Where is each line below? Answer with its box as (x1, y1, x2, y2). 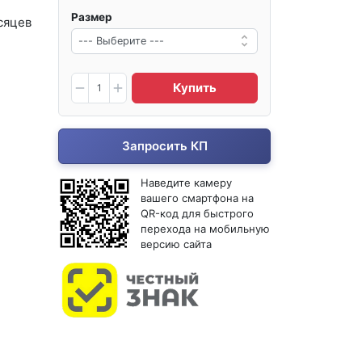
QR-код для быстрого (141, 206, 255, 220)
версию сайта (141, 237, 213, 250)
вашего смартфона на (141, 191, 255, 204)
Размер (71, 10, 113, 23)
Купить (173, 79, 217, 95)
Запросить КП (121, 137, 208, 154)
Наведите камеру (141, 175, 233, 189)
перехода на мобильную (141, 221, 271, 235)
